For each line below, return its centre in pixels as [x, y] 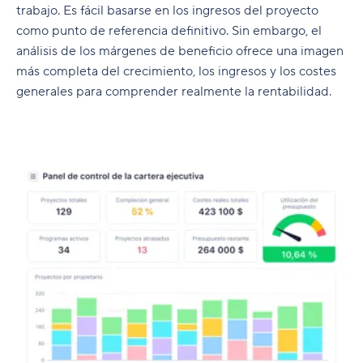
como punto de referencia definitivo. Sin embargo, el [169, 31]
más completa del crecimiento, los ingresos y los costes [176, 71]
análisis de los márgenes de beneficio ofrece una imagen [180, 51]
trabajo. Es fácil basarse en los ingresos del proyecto [167, 11]
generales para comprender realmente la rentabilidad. [174, 92]
